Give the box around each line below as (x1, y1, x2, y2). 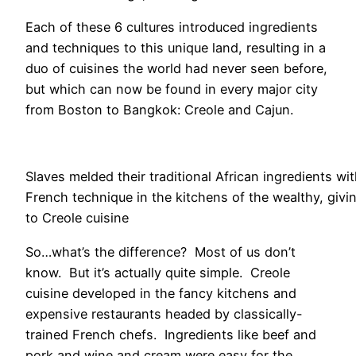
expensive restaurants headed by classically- (25, 305, 303, 322)
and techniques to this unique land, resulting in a (25, 39, 326, 56)
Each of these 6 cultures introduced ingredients (25, 18, 318, 35)
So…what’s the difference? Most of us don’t (25, 243, 296, 260)
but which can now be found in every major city (25, 80, 318, 97)
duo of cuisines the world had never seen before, (25, 60, 327, 76)
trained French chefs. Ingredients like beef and (25, 326, 316, 342)
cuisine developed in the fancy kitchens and (25, 284, 296, 301)
